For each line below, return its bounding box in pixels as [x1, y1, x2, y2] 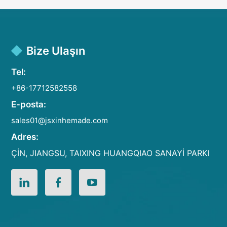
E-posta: [11, 99, 47, 109]
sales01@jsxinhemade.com [11, 115, 108, 125]
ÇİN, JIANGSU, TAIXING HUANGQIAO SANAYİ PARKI [11, 147, 210, 158]
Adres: [11, 131, 39, 142]
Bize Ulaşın [26, 44, 86, 57]
